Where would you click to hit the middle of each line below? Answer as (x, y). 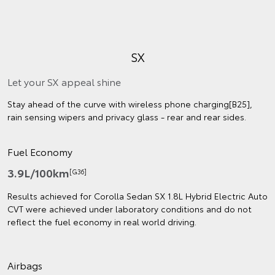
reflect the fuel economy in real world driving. (102, 221)
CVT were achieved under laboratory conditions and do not (130, 208)
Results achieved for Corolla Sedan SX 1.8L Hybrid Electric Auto (137, 196)
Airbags (25, 265)
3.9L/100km (38, 172)
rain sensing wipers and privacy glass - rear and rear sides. (127, 116)
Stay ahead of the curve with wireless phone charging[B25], (130, 103)
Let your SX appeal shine (64, 81)
